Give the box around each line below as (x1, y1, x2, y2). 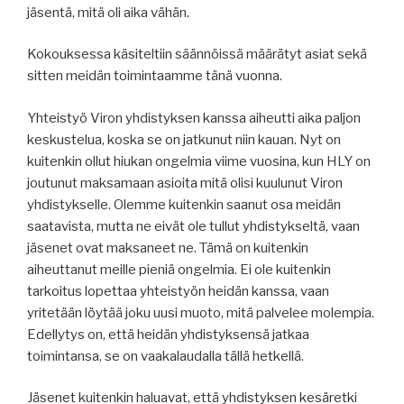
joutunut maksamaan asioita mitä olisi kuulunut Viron (27, 174, 343, 191)
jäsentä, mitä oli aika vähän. (27, 4, 189, 21)
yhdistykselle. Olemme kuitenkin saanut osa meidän (27, 196, 341, 213)
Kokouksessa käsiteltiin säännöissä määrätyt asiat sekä (27, 46, 367, 63)
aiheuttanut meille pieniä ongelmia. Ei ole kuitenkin (27, 261, 331, 278)
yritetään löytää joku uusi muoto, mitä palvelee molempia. (27, 304, 374, 321)
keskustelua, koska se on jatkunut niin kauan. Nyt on (27, 131, 341, 148)
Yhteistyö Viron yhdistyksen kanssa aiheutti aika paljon (27, 109, 361, 126)
